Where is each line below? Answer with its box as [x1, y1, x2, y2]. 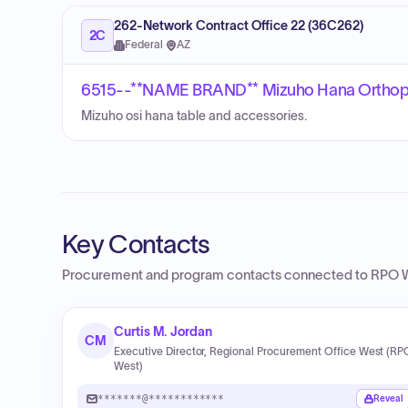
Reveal [373, 393, 403, 403]
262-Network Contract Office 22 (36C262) [114, 19, 363, 33]
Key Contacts [62, 229, 210, 259]
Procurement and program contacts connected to [62, 268, 371, 282]
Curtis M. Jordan [114, 324, 212, 339]
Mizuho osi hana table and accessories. [81, 109, 307, 123]
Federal [125, 39, 163, 50]
